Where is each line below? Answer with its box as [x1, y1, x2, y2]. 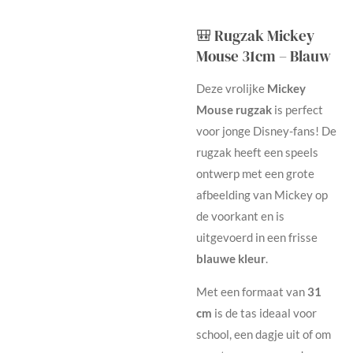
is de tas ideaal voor [212, 306, 317, 321]
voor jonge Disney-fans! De [196, 124, 336, 139]
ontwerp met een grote [196, 166, 314, 181]
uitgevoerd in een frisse [196, 230, 318, 245]
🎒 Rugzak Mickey [196, 25, 314, 46]
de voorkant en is [196, 209, 284, 224]
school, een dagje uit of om [196, 327, 331, 342]
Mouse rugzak [196, 102, 272, 117]
